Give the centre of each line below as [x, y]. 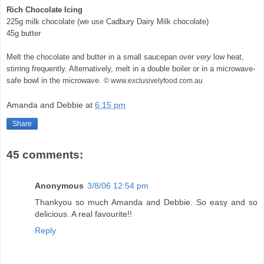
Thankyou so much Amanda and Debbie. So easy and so [146, 202]
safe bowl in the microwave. [54, 80]
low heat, [227, 57]
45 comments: [45, 155]
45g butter [24, 33]
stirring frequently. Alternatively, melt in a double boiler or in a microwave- [131, 68]
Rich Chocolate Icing [44, 9]
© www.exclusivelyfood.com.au [153, 80]
